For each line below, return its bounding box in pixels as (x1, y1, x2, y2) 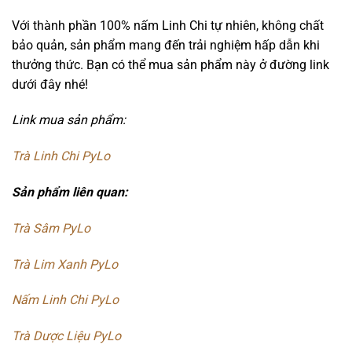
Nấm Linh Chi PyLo (12, 292, 119, 308)
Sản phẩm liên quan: (12, 184, 131, 200)
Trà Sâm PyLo (12, 220, 90, 236)
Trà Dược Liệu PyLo (12, 328, 121, 344)
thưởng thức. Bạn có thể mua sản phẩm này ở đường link (12, 57, 329, 72)
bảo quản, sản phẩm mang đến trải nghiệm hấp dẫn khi (12, 37, 320, 53)
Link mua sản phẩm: (12, 112, 129, 128)
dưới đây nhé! (12, 76, 91, 92)
